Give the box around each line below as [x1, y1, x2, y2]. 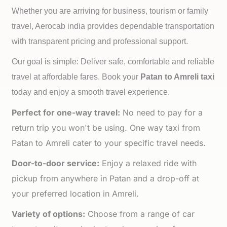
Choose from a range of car [85, 209, 195, 219]
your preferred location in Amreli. [12, 188, 139, 199]
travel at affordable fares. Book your [12, 72, 141, 81]
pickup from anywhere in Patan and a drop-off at [12, 173, 200, 183]
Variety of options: [12, 209, 86, 219]
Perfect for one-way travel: [12, 107, 121, 118]
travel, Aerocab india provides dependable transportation [12, 22, 215, 30]
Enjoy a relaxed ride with [99, 158, 197, 168]
